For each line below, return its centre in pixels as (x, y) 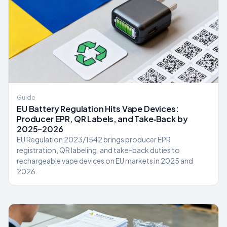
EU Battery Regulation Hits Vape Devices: (98, 109)
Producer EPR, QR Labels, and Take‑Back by (102, 119)
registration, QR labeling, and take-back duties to (98, 150)
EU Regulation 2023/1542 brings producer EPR (94, 139)
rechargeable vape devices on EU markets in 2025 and (105, 161)
